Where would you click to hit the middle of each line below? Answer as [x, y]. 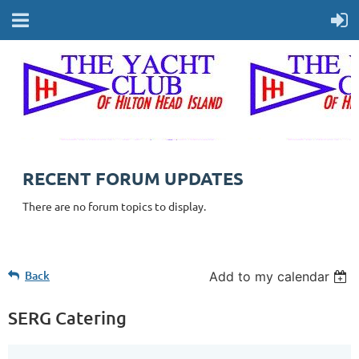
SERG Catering [67, 318]
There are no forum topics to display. [114, 206]
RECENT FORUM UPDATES [133, 178]
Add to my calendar [270, 276]
